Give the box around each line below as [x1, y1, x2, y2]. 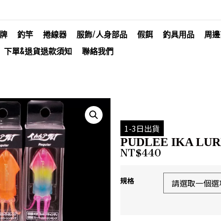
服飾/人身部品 [76, 28, 127, 40]
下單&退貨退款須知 [4, 45, 72, 57]
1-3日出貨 [124, 122, 160, 134]
